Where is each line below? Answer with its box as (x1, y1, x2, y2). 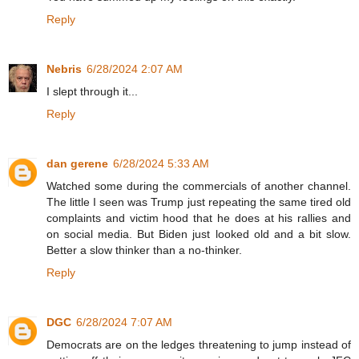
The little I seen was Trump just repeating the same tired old (46, 196, 351, 209)
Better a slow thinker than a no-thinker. (46, 244, 242, 257)
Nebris (46, 63, 82, 76)
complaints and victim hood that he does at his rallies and (46, 212, 351, 225)
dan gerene (46, 157, 108, 171)
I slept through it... (46, 85, 138, 99)
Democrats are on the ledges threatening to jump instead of (46, 338, 351, 352)
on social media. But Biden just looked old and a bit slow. (46, 228, 351, 241)
